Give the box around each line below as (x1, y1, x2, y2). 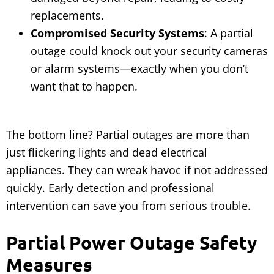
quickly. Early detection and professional (6, 180, 215, 196)
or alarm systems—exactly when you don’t (31, 61, 248, 76)
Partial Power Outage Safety (6, 231, 257, 254)
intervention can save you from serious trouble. (6, 198, 251, 213)
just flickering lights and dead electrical (6, 145, 207, 160)
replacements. (31, 8, 104, 23)
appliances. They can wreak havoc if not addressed (6, 163, 268, 178)
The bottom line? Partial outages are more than (6, 127, 250, 143)
